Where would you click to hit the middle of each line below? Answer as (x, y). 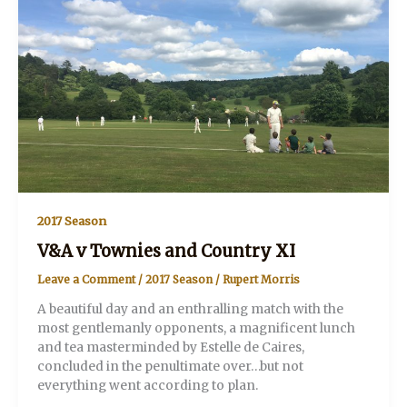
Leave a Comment (86, 279)
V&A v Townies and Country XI (166, 251)
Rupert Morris (261, 279)
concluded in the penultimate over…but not (170, 366)
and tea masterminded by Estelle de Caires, (170, 347)
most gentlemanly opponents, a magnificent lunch (196, 328)
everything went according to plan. (147, 385)
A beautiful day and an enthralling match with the (190, 309)
